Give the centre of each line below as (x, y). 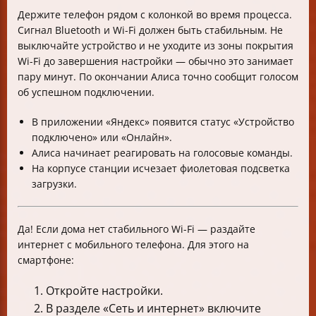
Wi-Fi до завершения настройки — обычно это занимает (156, 61)
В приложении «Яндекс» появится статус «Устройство (163, 122)
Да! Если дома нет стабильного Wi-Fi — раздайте (136, 229)
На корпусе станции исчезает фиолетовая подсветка (161, 168)
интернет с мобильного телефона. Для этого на (133, 244)
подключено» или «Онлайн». (102, 137)
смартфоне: (46, 260)
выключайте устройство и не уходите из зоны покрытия (156, 45)
